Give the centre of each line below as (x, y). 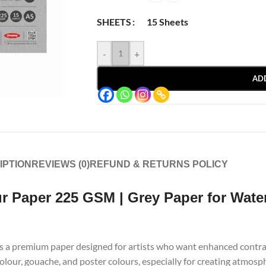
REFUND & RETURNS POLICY (159, 164)
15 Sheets (167, 21)
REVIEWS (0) (61, 164)
